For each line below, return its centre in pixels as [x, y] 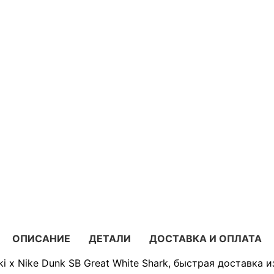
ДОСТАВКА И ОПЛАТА [206, 238]
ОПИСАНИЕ [41, 238]
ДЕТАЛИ [110, 238]
